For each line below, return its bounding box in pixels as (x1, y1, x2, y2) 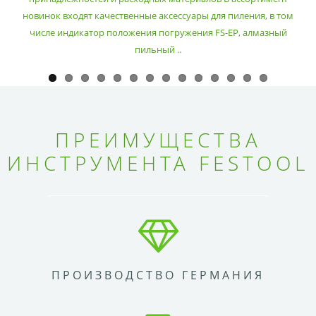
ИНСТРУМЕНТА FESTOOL (7, 150, 309, 177)
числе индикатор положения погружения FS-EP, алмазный (29, 26, 287, 39)
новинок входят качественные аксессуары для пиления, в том (23, 9, 293, 23)
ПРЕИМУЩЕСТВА (54, 126, 262, 154)
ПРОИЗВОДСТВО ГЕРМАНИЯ (51, 267, 265, 284)
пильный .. (135, 43, 181, 56)
